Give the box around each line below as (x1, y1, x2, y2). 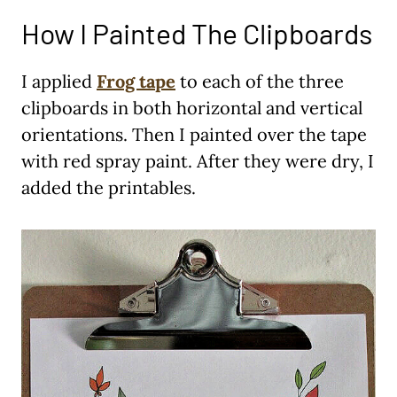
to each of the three (175, 70, 344, 93)
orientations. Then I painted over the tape (21, 123, 367, 146)
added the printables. (21, 176, 196, 199)
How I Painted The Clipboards (21, 16, 372, 51)
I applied (21, 70, 97, 93)
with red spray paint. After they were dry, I (21, 150, 374, 173)
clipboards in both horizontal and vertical (21, 97, 362, 120)
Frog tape (97, 70, 175, 93)
